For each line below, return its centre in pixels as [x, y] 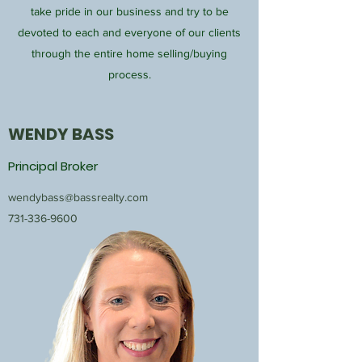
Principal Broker [53, 166]
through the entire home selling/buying [129, 53]
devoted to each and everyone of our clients [129, 32]
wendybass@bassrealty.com [78, 197]
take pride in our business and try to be [129, 11]
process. [129, 74]
